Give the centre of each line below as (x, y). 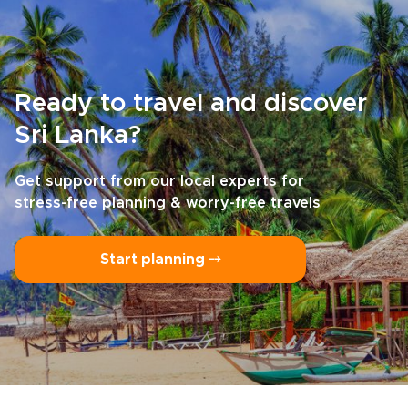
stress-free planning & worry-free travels (168, 203)
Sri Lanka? (78, 136)
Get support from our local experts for (159, 181)
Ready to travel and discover (191, 104)
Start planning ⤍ (160, 260)
